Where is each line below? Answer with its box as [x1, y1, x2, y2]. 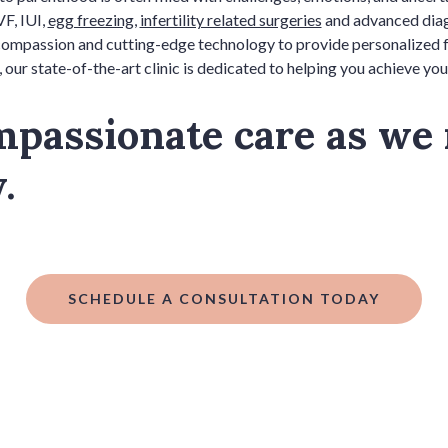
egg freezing [47, 10, 134, 30]
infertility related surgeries [139, 10, 322, 30]
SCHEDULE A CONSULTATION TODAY [68, 290, 380, 308]
